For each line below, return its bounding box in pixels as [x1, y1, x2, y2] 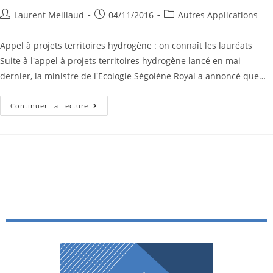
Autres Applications [178, 9, 258, 21]
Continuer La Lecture [10, 101, 88, 110]
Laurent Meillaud [14, 9, 84, 21]
